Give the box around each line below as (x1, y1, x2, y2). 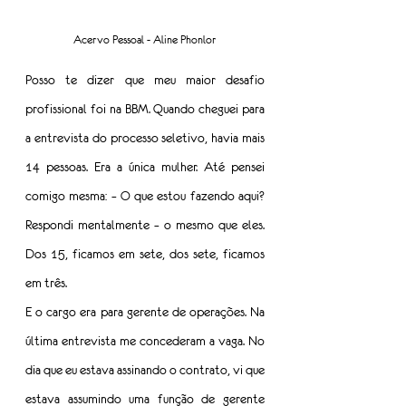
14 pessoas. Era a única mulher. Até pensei (25, 159, 265, 175)
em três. (25, 275, 67, 291)
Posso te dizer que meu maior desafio (25, 72, 265, 88)
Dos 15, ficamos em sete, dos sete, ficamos (25, 246, 265, 262)
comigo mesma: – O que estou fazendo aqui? (25, 188, 265, 204)
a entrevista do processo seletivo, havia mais (25, 130, 265, 146)
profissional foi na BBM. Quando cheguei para (25, 101, 265, 117)
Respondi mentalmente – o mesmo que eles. (25, 217, 265, 233)
